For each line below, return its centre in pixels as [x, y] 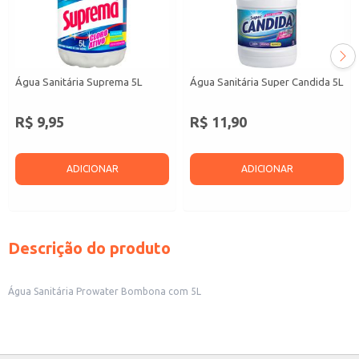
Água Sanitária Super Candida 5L [266, 82]
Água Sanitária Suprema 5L [79, 82]
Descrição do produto [89, 248]
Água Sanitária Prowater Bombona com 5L [105, 291]
